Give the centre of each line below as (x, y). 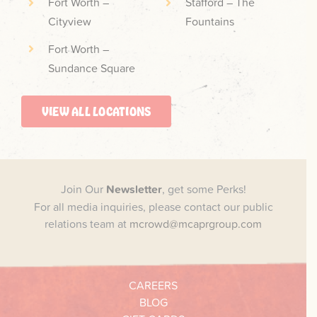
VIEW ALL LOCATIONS (96, 111)
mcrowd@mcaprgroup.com (196, 223)
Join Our (83, 189)
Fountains (210, 22)
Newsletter (134, 189)
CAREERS (153, 286)
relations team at (87, 223)
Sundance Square (92, 68)
